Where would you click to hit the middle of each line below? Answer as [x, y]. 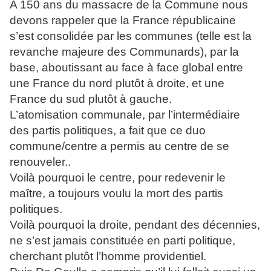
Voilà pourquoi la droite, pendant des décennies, [135, 225]
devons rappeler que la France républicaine [123, 20]
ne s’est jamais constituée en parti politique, [122, 240]
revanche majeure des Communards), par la [124, 52]
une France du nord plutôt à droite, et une [117, 83]
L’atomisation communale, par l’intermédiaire [125, 115]
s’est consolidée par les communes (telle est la [131, 36]
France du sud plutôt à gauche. [91, 99]
